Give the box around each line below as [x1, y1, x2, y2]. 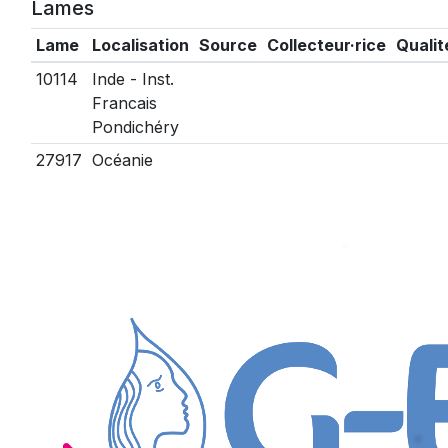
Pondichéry [91, 117, 179, 137]
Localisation [91, 35, 189, 55]
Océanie [91, 150, 153, 170]
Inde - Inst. [91, 69, 174, 89]
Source [198, 35, 257, 55]
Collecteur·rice [266, 35, 386, 55]
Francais [91, 93, 157, 113]
